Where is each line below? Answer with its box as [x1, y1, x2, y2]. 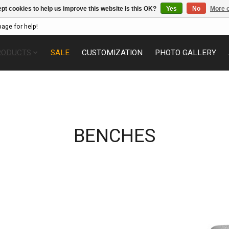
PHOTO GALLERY [155, 48, 217, 57]
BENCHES [74, 124, 155, 147]
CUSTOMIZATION [82, 48, 143, 57]
